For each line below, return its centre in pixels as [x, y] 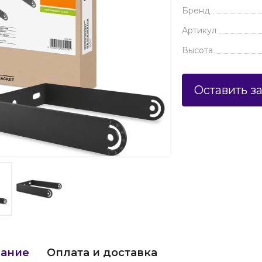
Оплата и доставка [102, 252]
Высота [198, 50]
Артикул [199, 30]
